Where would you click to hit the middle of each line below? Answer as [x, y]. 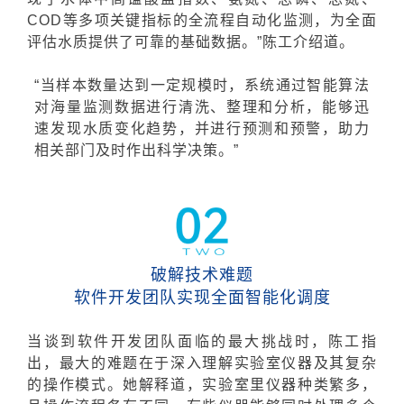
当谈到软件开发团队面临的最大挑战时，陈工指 [202, 342]
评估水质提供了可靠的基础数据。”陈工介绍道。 [191, 41]
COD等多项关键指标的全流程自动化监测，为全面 [202, 20]
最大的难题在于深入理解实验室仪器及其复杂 [218, 363]
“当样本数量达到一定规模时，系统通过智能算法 [202, 85]
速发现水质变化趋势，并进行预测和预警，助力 [202, 128]
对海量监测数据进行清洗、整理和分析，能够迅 [202, 106]
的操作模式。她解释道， [115, 385]
